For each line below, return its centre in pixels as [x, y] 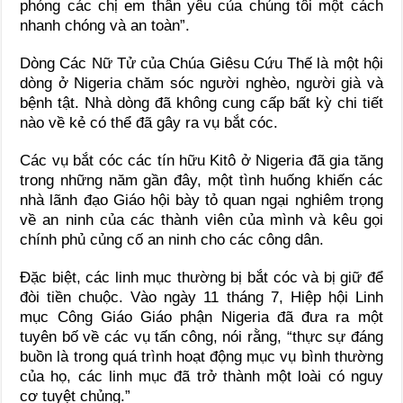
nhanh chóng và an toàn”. [105, 26]
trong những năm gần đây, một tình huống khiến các [201, 181]
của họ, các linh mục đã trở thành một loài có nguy [201, 377]
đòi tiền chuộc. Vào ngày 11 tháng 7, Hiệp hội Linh [201, 298]
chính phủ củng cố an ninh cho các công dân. [172, 240]
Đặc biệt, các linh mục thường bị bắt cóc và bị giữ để [201, 278]
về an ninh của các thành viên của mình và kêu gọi [201, 220]
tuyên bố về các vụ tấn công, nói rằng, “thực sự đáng [201, 337]
